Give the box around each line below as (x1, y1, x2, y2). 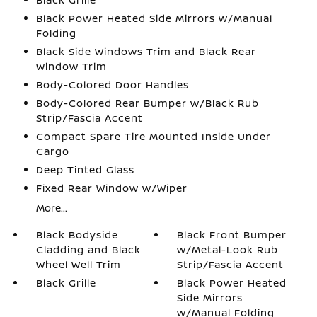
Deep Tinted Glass (35, 163, 134, 176)
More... (35, 201, 67, 214)
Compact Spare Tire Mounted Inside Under (35, 129, 271, 143)
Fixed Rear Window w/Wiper (35, 181, 188, 195)
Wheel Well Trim (35, 258, 121, 271)
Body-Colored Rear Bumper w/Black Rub (35, 96, 259, 110)
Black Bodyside (35, 228, 118, 241)
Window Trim (35, 59, 107, 73)
